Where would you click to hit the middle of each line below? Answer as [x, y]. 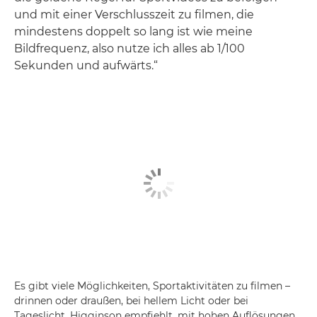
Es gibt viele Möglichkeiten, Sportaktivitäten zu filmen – [152, 286]
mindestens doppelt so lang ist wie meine [133, 31]
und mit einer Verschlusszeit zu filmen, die [134, 14]
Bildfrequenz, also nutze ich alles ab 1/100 [129, 48]
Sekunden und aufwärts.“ [86, 65]
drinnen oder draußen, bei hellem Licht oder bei [131, 301]
